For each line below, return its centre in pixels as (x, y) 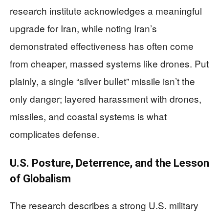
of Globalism (40, 179)
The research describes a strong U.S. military (104, 205)
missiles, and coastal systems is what (88, 116)
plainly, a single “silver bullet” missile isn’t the (102, 81)
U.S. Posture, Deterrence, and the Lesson (109, 163)
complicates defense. (55, 134)
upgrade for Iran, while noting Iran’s (83, 28)
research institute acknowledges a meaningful (106, 11)
